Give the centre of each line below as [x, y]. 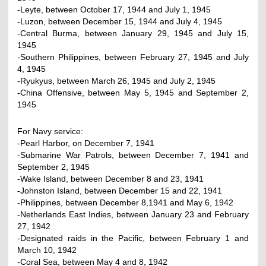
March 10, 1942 [47, 250]
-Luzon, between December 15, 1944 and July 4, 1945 [120, 21]
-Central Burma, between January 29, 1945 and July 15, [133, 33]
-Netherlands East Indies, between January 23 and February [133, 214]
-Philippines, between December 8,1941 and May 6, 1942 [126, 202]
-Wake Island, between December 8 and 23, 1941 [111, 178]
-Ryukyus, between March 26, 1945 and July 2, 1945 [117, 80]
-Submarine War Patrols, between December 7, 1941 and [133, 155]
